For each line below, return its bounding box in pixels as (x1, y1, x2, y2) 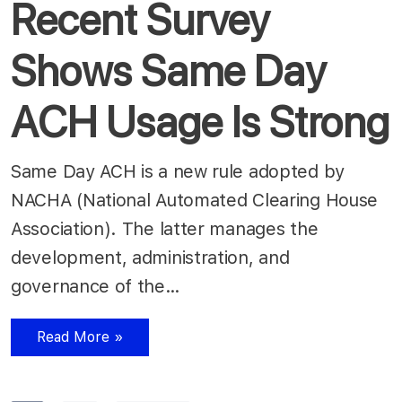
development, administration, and (11, 246, 290, 268)
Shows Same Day (11, 44, 326, 97)
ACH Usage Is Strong (11, 95, 389, 148)
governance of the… (11, 275, 186, 297)
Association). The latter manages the (11, 217, 319, 240)
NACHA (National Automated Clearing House (11, 188, 379, 211)
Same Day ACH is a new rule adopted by (11, 160, 345, 182)
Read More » (36, 328, 124, 345)
